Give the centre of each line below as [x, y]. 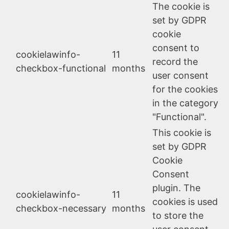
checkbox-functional [61, 68]
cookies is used [185, 201]
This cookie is [182, 132]
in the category [185, 103]
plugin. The [176, 188]
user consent [180, 75]
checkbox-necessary [61, 208]
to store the [178, 215]
